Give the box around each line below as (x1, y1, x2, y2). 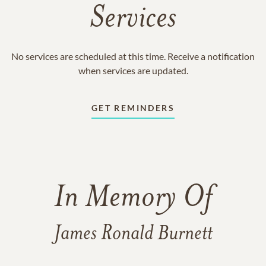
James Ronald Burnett (53, 224, 213, 245)
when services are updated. (78, 65, 188, 76)
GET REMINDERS (91, 103, 175, 113)
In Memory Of (54, 183, 212, 214)
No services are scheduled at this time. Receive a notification (11, 50, 255, 62)
